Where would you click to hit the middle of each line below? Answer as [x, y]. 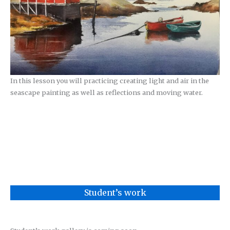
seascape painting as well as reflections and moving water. [106, 93]
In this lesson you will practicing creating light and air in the [109, 81]
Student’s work [115, 192]
